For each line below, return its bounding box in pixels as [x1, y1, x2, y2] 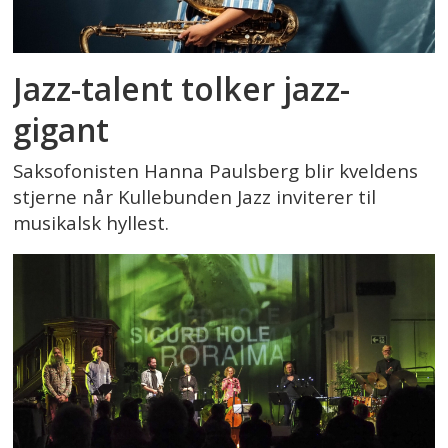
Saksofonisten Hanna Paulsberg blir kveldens [13, 158, 419, 185]
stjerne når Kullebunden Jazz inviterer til [13, 184, 377, 211]
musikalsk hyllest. [13, 210, 170, 237]
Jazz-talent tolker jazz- [13, 66, 351, 110]
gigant [13, 107, 110, 151]
